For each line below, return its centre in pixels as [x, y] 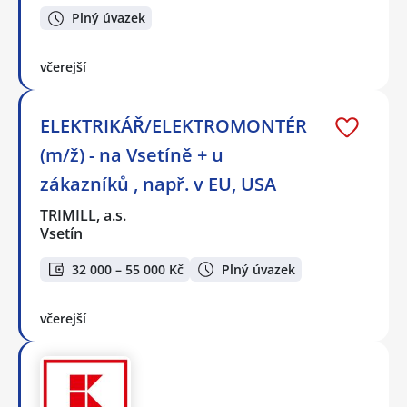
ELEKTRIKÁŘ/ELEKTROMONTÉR [174, 126]
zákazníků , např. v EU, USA [158, 184]
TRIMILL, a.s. [84, 216]
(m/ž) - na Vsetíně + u [132, 155]
